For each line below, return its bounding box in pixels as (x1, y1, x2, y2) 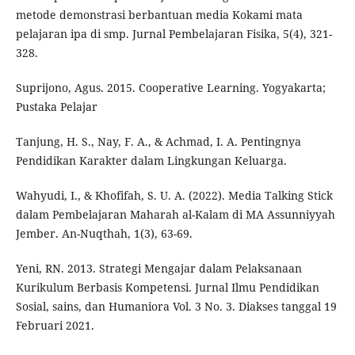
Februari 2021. (15, 317, 94, 333)
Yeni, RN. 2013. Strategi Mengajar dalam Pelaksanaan (15, 260, 302, 276)
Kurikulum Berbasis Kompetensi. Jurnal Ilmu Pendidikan (15, 279, 319, 295)
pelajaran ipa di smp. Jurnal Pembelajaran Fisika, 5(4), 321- (15, 25, 332, 41)
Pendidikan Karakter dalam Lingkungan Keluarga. (15, 152, 287, 168)
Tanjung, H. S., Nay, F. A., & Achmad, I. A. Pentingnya (15, 133, 301, 149)
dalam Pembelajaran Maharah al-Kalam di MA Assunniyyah (15, 206, 335, 222)
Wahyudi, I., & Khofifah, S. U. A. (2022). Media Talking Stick (15, 187, 333, 203)
